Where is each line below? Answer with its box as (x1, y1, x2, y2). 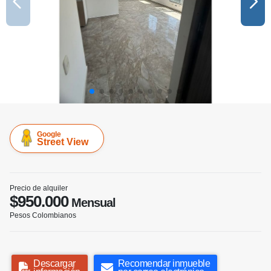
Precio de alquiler (10, 184, 68, 193)
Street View (37, 137, 88, 148)
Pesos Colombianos (10, 211, 76, 220)
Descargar (33, 258, 76, 269)
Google (37, 130, 61, 139)
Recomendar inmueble (117, 258, 210, 269)
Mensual (68, 196, 116, 210)
